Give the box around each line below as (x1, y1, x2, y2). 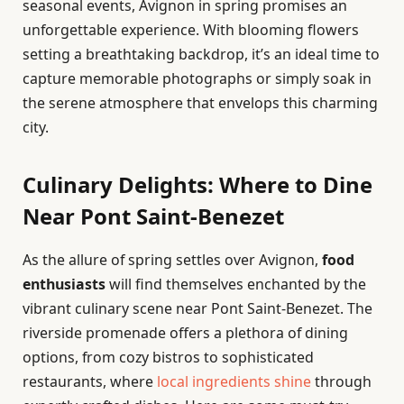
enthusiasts (23, 274, 106, 295)
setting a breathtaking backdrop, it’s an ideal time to (23, 44, 380, 65)
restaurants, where (23, 372, 157, 392)
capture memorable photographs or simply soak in (23, 69, 372, 89)
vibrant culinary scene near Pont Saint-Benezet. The (23, 298, 372, 319)
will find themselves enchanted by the (106, 274, 366, 295)
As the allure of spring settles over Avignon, (23, 250, 322, 271)
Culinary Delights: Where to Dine (23, 170, 372, 200)
